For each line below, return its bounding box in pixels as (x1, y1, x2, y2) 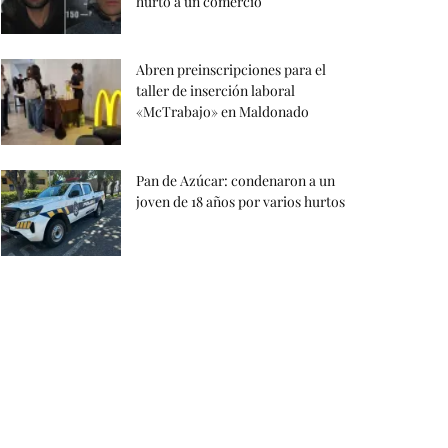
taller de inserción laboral (136, 81, 295, 101)
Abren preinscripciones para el (136, 60, 326, 80)
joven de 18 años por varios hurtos (136, 192, 345, 212)
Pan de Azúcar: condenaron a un (136, 171, 335, 191)
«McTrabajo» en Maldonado (136, 102, 309, 122)
